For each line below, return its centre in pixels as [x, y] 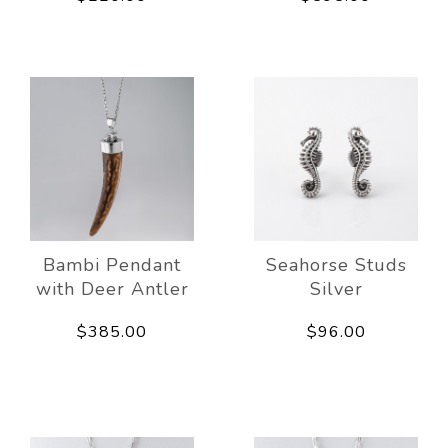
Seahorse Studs [336, 264]
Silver [336, 288]
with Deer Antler [112, 288]
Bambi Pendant [112, 264]
